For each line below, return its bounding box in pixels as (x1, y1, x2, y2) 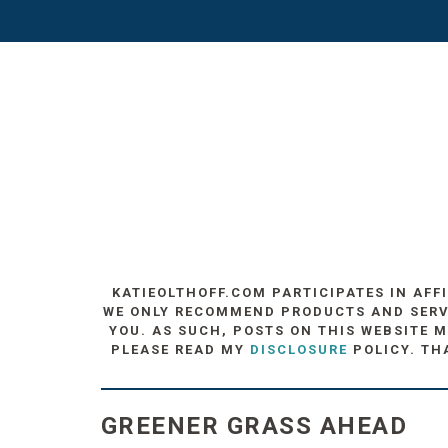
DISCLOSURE (249, 342, 348, 357)
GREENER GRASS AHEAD (100, 412, 408, 440)
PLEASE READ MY (110, 342, 250, 357)
